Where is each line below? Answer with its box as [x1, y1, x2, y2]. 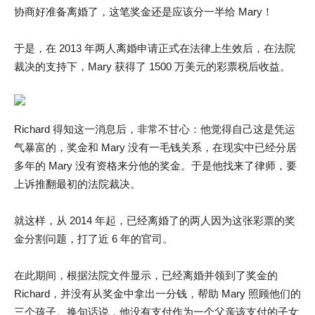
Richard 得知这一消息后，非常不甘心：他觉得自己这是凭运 [14, 123, 295, 135]
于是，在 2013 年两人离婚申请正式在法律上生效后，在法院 [14, 42, 295, 54]
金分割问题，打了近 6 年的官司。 [14, 233, 173, 245]
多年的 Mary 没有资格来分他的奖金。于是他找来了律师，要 [14, 160, 297, 172]
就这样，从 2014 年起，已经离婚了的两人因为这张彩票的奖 [14, 214, 295, 226]
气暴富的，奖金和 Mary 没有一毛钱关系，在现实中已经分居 [14, 141, 297, 153]
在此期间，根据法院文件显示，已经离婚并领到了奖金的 [14, 269, 278, 281]
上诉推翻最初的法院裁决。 [14, 178, 141, 190]
